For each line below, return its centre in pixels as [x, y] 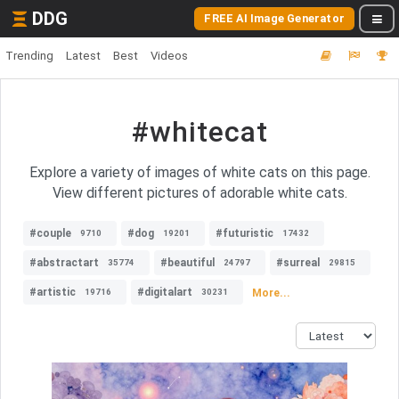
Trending [29, 56]
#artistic [53, 292]
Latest [83, 56]
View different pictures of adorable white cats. [199, 193]
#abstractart [64, 263]
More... [271, 293]
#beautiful [187, 263]
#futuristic [244, 233]
